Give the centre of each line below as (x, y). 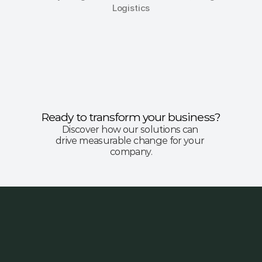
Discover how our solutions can (130, 130)
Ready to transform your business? (131, 117)
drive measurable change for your (130, 141)
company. (131, 152)
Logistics (131, 8)
